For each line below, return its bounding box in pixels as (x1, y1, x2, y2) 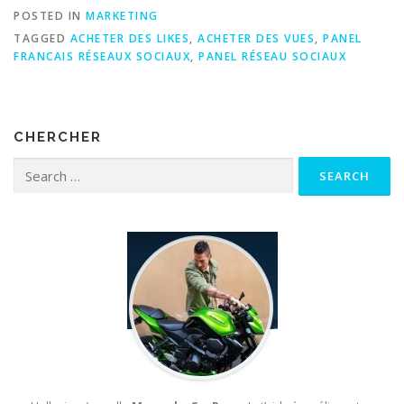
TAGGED (14, 30, 70, 46)
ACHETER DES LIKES (69, 30, 189, 46)
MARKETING (86, 7, 159, 23)
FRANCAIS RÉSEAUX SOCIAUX (14, 48, 190, 64)
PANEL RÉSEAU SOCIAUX (198, 48, 346, 64)
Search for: (14, 158, 70, 174)
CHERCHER (14, 128, 102, 145)
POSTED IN (14, 7, 86, 23)
